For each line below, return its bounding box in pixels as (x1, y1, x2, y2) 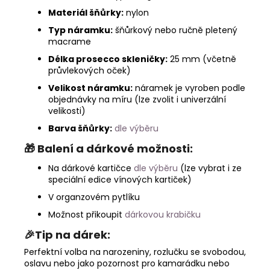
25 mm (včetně (168, 52, 236, 65)
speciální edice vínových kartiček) (48, 173, 192, 186)
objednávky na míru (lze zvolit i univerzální (48, 93, 226, 105)
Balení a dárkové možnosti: (37, 140, 193, 156)
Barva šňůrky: (48, 122, 112, 134)
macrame (48, 35, 91, 48)
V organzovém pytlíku (48, 190, 140, 203)
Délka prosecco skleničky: (48, 52, 168, 65)
